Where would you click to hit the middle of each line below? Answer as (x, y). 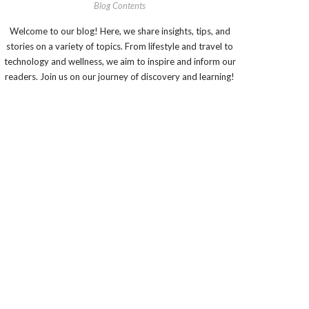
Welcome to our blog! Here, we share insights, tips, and (120, 31)
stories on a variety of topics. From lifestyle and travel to (120, 46)
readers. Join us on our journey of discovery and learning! (120, 77)
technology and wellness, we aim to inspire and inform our (120, 61)
